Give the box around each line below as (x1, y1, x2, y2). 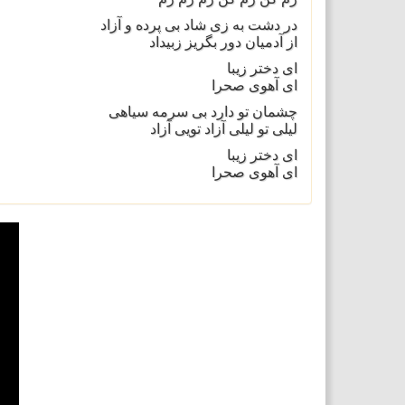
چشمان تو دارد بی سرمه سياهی (108, 104, 297, 119)
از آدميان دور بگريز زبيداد (148, 34, 297, 50)
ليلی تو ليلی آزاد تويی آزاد (149, 121, 297, 137)
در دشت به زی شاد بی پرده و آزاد (99, 17, 297, 33)
